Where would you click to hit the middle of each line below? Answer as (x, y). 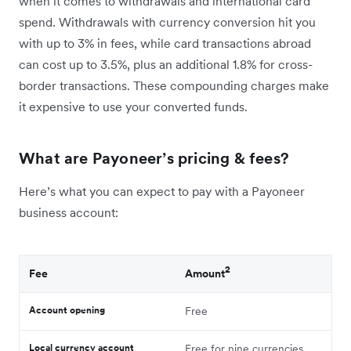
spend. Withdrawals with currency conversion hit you (167, 22)
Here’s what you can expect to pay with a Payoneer (162, 191)
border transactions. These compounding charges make (174, 85)
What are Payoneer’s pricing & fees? (154, 158)
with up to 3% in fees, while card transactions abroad (165, 43)
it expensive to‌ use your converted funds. (133, 106)
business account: (69, 212)
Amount (205, 273)
